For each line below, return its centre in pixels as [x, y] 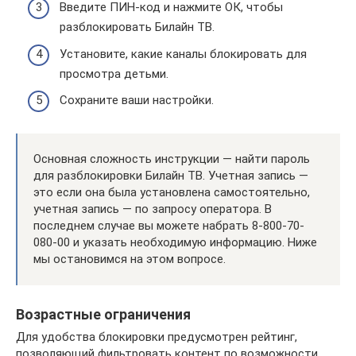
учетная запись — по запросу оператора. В [153, 209]
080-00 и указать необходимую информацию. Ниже [175, 243]
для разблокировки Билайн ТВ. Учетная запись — [171, 176]
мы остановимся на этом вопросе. [130, 259]
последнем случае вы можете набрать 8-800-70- [169, 226]
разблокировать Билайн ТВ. [137, 27]
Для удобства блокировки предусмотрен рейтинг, [157, 337]
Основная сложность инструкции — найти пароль [172, 159]
